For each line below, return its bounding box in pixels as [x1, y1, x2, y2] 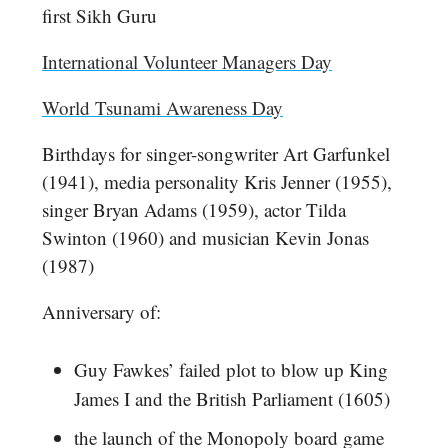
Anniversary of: [42, 299, 161, 325]
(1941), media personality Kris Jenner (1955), [42, 169, 392, 195]
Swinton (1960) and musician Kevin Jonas [42, 225, 369, 251]
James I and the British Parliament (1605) [74, 386, 390, 412]
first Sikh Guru [42, 3, 157, 29]
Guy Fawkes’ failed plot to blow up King [74, 357, 388, 383]
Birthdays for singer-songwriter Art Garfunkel [42, 141, 390, 167]
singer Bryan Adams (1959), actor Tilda [42, 197, 346, 223]
